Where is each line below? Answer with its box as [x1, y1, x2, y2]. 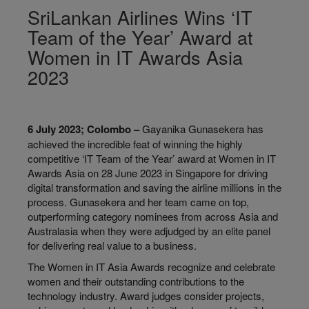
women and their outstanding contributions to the [28, 274, 244, 288]
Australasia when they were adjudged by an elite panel [28, 223, 270, 238]
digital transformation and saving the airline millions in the [28, 180, 281, 195]
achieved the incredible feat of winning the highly [28, 137, 243, 151]
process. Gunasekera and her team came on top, [28, 195, 249, 209]
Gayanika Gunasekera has [142, 121, 263, 136]
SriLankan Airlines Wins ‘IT [28, 3, 252, 30]
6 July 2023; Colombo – [28, 121, 142, 137]
